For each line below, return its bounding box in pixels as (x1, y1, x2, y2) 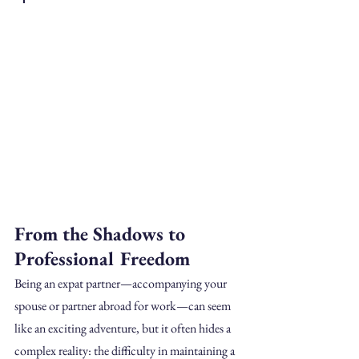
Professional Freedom (14, 245, 190, 271)
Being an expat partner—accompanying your (14, 274, 229, 292)
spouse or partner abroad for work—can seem (14, 296, 233, 314)
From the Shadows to (14, 220, 190, 246)
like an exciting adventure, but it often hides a (14, 319, 233, 337)
